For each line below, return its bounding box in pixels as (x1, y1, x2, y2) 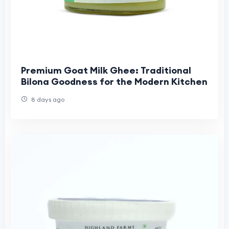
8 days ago (30, 95, 64, 103)
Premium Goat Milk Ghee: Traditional (21, 64, 191, 76)
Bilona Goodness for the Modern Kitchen (21, 75, 208, 87)
